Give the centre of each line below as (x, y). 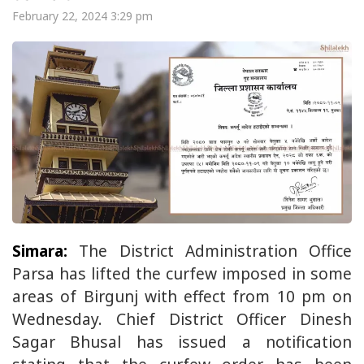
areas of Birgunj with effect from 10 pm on (182, 297)
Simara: (40, 251)
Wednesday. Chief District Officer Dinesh (182, 319)
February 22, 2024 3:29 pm (82, 16)
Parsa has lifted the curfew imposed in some (182, 274)
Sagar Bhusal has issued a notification (182, 342)
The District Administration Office (210, 251)
